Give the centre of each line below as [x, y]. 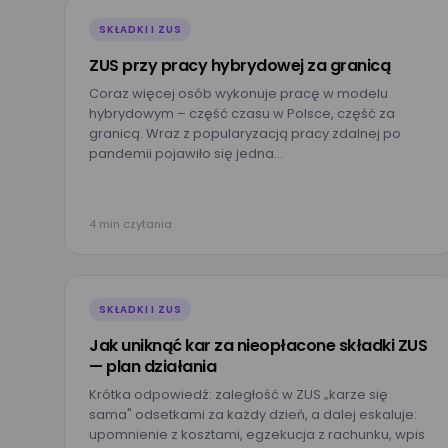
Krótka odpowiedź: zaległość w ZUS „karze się [238, 394]
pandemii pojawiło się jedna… [186, 153]
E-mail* [374, 27]
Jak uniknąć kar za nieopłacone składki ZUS [258, 345]
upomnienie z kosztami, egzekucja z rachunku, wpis [257, 434]
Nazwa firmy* [395, 193]
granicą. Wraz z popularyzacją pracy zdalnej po [245, 133]
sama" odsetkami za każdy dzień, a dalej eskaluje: [253, 414]
